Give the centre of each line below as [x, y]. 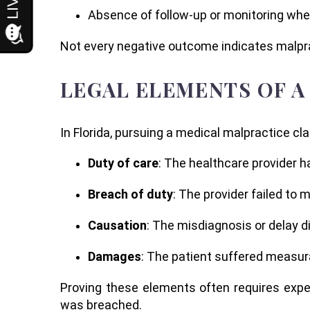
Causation [117, 226]
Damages [115, 256]
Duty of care [123, 163]
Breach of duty [130, 194]
